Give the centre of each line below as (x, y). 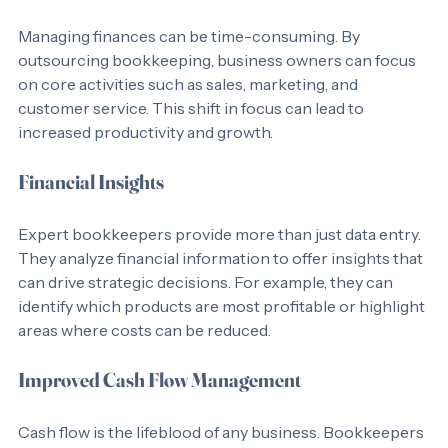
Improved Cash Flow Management (159, 403)
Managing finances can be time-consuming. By (190, 60)
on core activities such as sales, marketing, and (189, 108)
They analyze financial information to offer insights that (222, 282)
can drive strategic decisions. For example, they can (207, 306)
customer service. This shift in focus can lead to (192, 132)
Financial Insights (91, 205)
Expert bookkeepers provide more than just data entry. (221, 258)
